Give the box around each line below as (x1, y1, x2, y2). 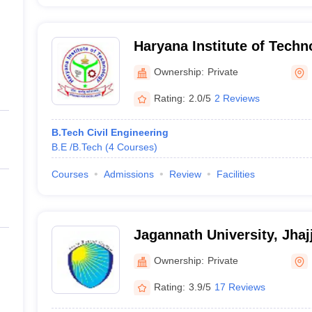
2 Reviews (214, 92, 260, 104)
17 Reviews (214, 281, 265, 292)
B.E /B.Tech (51, 141, 102, 153)
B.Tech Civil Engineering (51, 127, 169, 138)
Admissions (103, 169, 154, 180)
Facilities (216, 169, 255, 180)
